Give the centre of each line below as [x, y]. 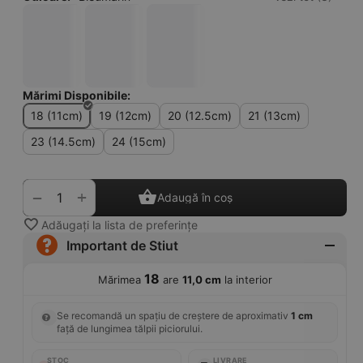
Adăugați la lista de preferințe [120, 224]
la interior [246, 280]
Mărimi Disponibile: [77, 96]
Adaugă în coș [194, 197]
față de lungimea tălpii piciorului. [130, 329]
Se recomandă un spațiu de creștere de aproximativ [174, 316]
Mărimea [121, 280]
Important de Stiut [122, 246]
